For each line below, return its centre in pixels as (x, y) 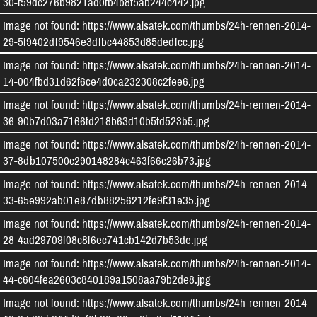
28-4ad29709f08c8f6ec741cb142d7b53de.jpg (105, 240)
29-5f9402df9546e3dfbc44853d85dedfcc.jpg (103, 41)
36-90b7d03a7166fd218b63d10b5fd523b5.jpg (106, 121)
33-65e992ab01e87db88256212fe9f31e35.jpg (106, 200)
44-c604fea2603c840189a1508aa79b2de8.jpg (107, 279)
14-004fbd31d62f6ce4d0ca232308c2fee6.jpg (104, 81)
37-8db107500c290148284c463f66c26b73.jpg (107, 160)
